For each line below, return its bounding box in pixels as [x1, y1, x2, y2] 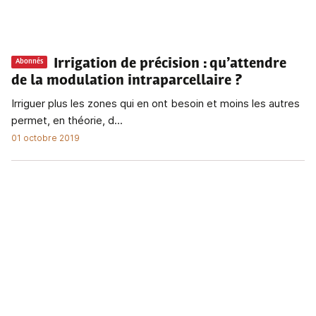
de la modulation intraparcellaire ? [11, 73, 242, 88]
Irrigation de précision [54, 56, 200, 71]
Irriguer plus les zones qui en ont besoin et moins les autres [11, 96, 300, 110]
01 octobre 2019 [11, 132, 80, 143]
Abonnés [16, 58, 43, 66]
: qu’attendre [203, 56, 286, 71]
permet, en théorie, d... [11, 113, 123, 127]
